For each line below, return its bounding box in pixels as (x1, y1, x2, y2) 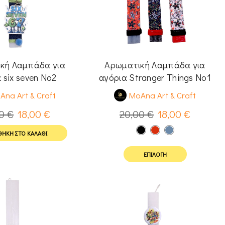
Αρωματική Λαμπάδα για (104, 58, 205, 71)
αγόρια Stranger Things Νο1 (99, 71, 211, 83)
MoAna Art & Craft (129, 89, 196, 101)
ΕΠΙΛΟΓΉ (143, 150, 167, 159)
